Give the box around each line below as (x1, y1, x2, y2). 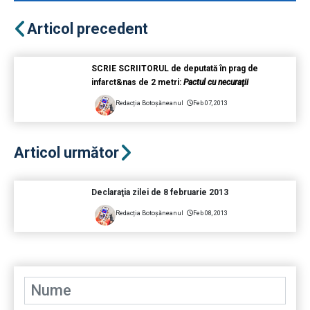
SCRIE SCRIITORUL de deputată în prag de (91, 64, 258, 74)
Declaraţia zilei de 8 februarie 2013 (91, 188, 228, 198)
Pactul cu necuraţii (183, 77, 248, 88)
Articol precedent (27, 20, 148, 38)
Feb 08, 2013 (192, 210, 228, 217)
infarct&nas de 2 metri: (91, 77, 183, 88)
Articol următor (14, 144, 119, 162)
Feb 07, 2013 (192, 100, 228, 107)
